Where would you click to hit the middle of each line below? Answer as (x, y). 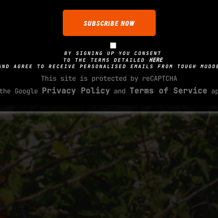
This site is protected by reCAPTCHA (109, 78)
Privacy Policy (76, 91)
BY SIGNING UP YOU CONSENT (113, 53)
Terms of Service (168, 91)
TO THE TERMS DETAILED (106, 60)
